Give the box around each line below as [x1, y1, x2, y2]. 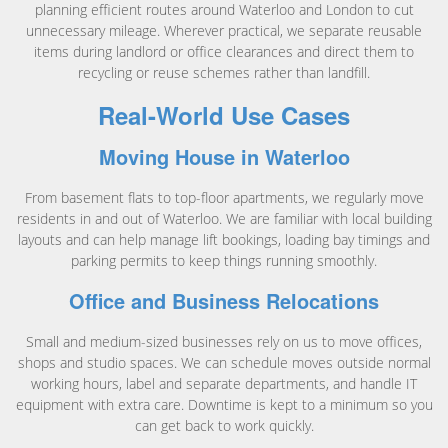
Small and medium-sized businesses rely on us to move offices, [26, 332, 422, 352]
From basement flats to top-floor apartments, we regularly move [24, 188, 424, 208]
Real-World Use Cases [98, 98, 350, 133]
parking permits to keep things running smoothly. [71, 251, 377, 271]
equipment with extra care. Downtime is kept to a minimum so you [15, 395, 433, 415]
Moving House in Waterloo [98, 142, 350, 172]
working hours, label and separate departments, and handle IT [31, 374, 417, 394]
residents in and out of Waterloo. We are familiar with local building [16, 209, 432, 229]
